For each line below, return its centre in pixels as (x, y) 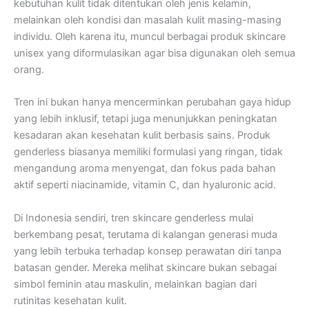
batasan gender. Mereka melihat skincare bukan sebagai (145, 267)
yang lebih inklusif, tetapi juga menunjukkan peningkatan (146, 119)
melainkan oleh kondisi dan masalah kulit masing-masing (148, 20)
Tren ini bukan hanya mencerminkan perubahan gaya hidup (152, 102)
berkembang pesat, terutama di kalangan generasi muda (146, 234)
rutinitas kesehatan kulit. (72, 300)
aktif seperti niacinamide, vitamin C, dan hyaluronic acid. (145, 185)
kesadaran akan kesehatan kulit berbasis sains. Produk (142, 136)
